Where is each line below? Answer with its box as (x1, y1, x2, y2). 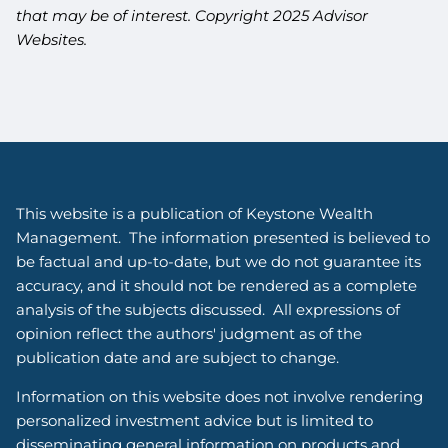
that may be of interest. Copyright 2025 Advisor (16, 5, 369, 25)
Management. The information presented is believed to (16, 227, 431, 247)
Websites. (16, 29, 88, 49)
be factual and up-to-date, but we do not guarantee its (16, 251, 422, 271)
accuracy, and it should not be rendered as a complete (16, 275, 418, 295)
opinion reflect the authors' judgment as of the (16, 323, 363, 343)
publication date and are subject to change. (16, 347, 348, 367)
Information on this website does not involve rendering (16, 386, 424, 406)
